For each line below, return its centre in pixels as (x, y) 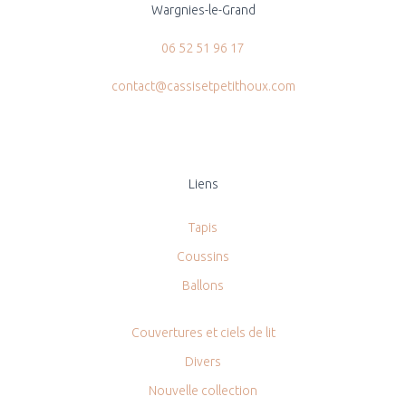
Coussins (203, 256)
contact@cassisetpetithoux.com (203, 86)
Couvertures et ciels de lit (203, 332)
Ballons (203, 285)
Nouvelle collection (203, 390)
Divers (203, 361)
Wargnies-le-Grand (203, 10)
